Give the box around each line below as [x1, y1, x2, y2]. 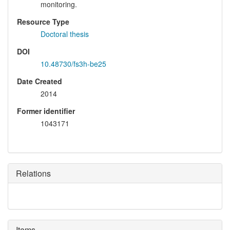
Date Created [17, 76, 62, 87]
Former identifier [17, 106, 75, 117]
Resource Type [17, 16, 69, 27]
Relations [16, 167, 51, 180]
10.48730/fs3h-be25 [41, 59, 106, 69]
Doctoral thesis [41, 29, 89, 40]
